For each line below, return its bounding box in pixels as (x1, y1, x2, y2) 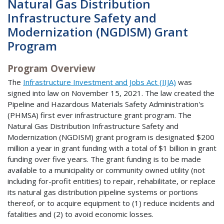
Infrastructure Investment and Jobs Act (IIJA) (23, 77, 176, 87)
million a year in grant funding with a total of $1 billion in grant (7, 143, 216, 153)
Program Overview (7, 61, 95, 75)
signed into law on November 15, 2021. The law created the (7, 88, 214, 98)
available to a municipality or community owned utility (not (7, 165, 205, 175)
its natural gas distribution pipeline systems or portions (7, 187, 198, 197)
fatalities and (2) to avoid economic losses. (7, 209, 153, 219)
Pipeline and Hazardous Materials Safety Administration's (7, 99, 204, 109)
